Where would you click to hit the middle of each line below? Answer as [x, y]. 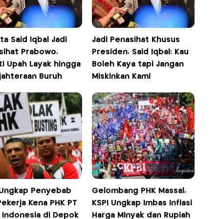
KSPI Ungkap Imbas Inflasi [142, 203]
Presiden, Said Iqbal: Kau [141, 52]
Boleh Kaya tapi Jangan [138, 64]
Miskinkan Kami [121, 76]
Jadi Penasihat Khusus [136, 40]
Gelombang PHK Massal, [139, 191]
